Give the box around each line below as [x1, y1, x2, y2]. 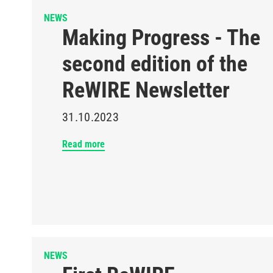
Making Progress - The [62, 25, 260, 51]
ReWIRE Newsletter [62, 77, 230, 103]
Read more [62, 138, 105, 150]
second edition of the [62, 51, 247, 77]
